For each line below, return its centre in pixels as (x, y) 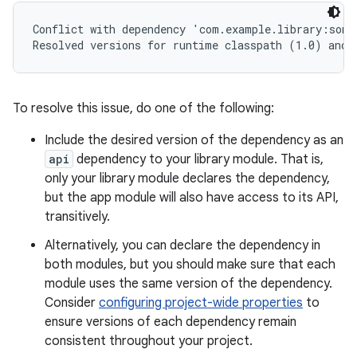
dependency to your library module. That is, (198, 159)
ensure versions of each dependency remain (171, 322)
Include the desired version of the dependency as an (194, 140)
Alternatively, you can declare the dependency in (182, 245)
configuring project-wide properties (201, 302)
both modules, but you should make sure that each (190, 264)
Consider (72, 302)
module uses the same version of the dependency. (188, 283)
